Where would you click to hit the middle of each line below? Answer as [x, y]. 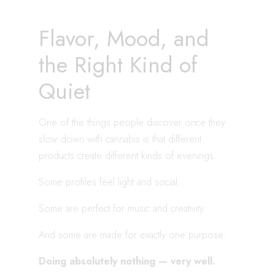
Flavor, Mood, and [124, 38]
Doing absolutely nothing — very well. [127, 261]
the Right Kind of [118, 64]
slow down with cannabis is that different [120, 139]
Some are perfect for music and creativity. [122, 208]
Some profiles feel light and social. [110, 182]
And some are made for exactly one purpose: [133, 234]
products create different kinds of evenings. [128, 155]
